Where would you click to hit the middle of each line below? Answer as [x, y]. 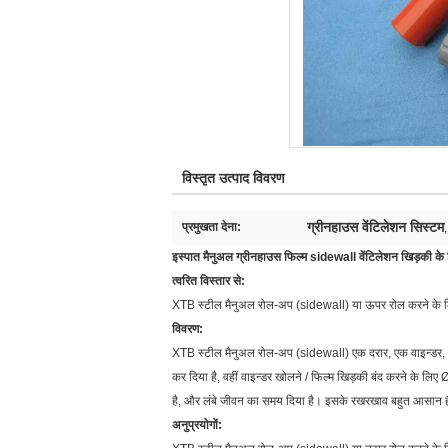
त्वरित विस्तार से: [208, 281]
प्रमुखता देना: [211, 227]
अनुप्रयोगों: [197, 425]
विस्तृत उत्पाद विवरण [233, 178]
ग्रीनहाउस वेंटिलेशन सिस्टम [375, 227]
